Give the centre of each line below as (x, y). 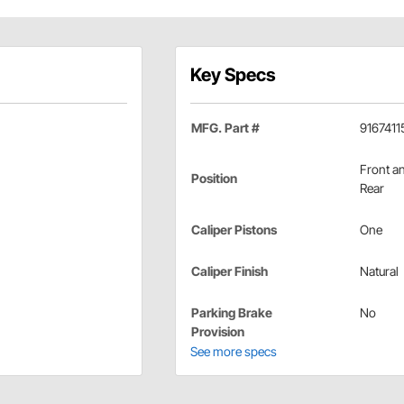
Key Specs (233, 74)
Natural (379, 271)
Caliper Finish (229, 271)
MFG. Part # (225, 127)
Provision (217, 331)
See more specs (233, 351)
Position (214, 178)
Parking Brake (231, 312)
